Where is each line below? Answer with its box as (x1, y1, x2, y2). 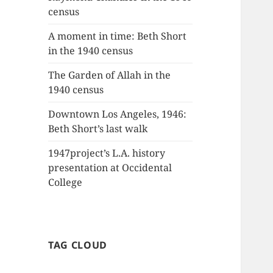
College (48, 175, 83, 190)
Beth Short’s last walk (48, 122, 148, 136)
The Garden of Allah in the (48, 68, 171, 82)
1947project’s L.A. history (48, 146, 166, 160)
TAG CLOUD (48, 238, 107, 252)
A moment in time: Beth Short (48, 29, 187, 43)
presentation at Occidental (48, 161, 172, 175)
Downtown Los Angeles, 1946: (48, 107, 187, 121)
